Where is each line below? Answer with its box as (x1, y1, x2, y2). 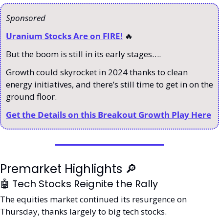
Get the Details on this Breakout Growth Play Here (6, 109, 211, 120)
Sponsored (6, 12, 47, 23)
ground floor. (6, 91, 59, 102)
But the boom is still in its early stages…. (6, 48, 163, 60)
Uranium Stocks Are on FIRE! (6, 30, 123, 42)
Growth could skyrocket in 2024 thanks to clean (6, 66, 188, 78)
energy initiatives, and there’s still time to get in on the (6, 79, 213, 90)
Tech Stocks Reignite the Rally (10, 177, 158, 191)
